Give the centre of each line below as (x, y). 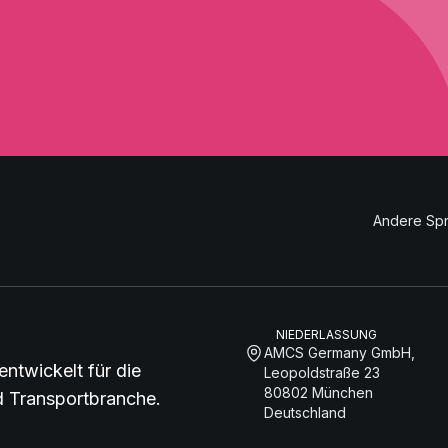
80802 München (318, 393)
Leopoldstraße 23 (322, 373)
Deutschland (305, 413)
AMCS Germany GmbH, (339, 353)
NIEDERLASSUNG (326, 335)
